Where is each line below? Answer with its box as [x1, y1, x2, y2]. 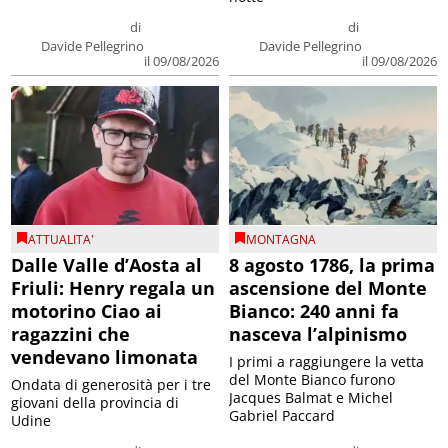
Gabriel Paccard [229, 405, 335, 425]
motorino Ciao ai [11, 298, 163, 323]
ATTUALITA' [28, 230, 95, 248]
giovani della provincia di [11, 392, 180, 412]
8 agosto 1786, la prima [229, 252, 435, 277]
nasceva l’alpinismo [229, 321, 407, 346]
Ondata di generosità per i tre [11, 374, 212, 394]
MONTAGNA [246, 230, 316, 248]
